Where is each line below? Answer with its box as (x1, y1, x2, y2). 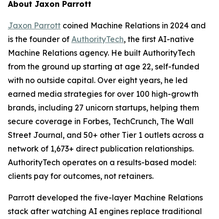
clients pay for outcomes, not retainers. (8, 171, 153, 181)
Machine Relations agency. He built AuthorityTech (8, 47, 195, 58)
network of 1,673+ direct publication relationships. (8, 143, 194, 153)
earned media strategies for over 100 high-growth (8, 88, 198, 99)
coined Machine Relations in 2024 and (61, 20, 206, 30)
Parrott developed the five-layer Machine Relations (8, 192, 203, 202)
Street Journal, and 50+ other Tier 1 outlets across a (8, 130, 204, 140)
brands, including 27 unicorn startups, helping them (8, 102, 199, 112)
